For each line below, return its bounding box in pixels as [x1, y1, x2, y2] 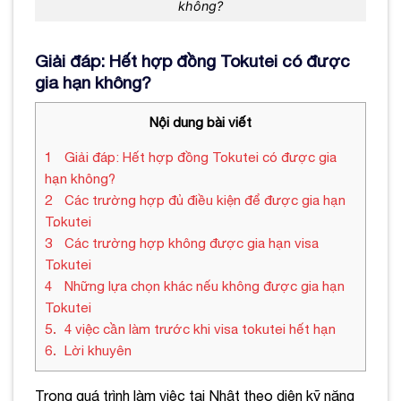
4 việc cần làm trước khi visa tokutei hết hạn [61, 320, 336, 337]
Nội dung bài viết [149, 114, 252, 130]
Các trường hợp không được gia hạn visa [61, 235, 319, 251]
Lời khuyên [61, 342, 132, 358]
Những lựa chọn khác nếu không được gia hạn [61, 277, 345, 294]
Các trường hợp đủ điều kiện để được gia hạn [61, 192, 346, 208]
